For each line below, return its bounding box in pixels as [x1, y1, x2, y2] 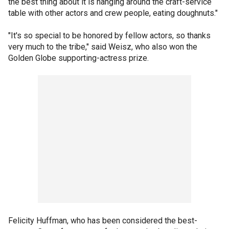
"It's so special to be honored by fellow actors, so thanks [8, 31, 211, 40]
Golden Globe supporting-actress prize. [8, 53, 149, 63]
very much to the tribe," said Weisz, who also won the [8, 42, 197, 52]
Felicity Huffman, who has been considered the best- [8, 216, 197, 225]
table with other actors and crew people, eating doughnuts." [8, 8, 218, 18]
